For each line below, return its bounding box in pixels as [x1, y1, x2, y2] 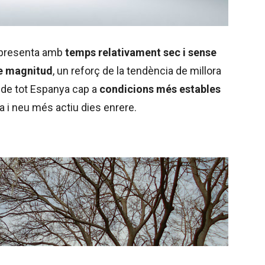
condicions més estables [99, 83, 221, 96]
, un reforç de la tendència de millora [53, 64, 221, 77]
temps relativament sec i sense [65, 46, 216, 59]
